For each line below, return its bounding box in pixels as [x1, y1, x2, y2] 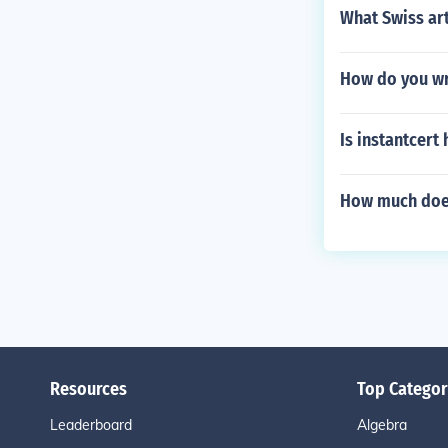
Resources [49, 378, 127, 400]
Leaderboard [49, 416, 132, 434]
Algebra [356, 416, 407, 434]
